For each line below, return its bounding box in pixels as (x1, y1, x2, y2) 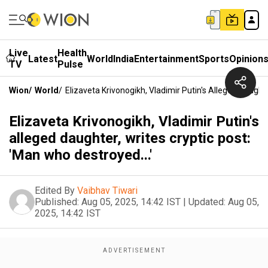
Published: (35, 196, 79, 208)
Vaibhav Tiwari (77, 185, 138, 196)
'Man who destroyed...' (9, 147, 152, 163)
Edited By (35, 185, 75, 196)
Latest (28, 53, 57, 65)
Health (57, 47, 87, 59)
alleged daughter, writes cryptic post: (9, 130, 251, 147)
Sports (199, 53, 229, 65)
